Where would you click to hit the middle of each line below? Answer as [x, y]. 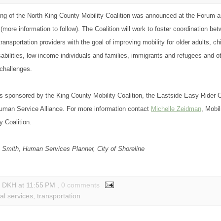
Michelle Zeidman [176, 109]
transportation [59, 196]
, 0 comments [78, 185]
